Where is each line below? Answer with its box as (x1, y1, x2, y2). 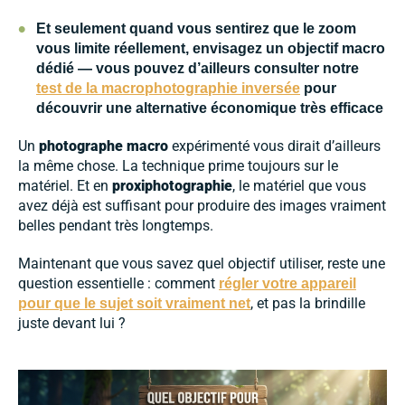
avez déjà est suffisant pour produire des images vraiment (18, 197, 386, 215)
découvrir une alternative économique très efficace (36, 100, 383, 117)
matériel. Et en (18, 177, 112, 195)
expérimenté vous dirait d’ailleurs (168, 137, 381, 155)
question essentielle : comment (18, 275, 219, 293)
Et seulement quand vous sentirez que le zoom (36, 21, 356, 37)
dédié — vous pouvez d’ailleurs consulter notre (36, 61, 359, 77)
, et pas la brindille (250, 295, 365, 313)
